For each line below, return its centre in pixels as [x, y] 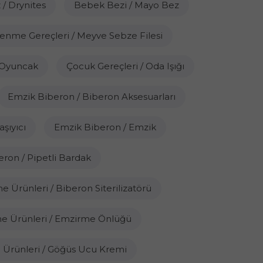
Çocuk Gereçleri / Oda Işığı [125, 66]
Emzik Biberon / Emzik [105, 127]
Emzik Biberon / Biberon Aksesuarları [92, 97]
